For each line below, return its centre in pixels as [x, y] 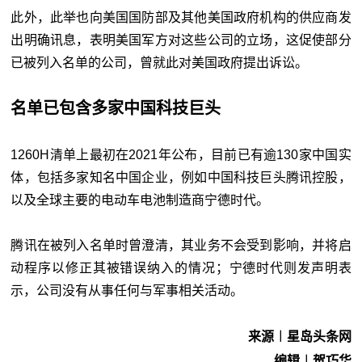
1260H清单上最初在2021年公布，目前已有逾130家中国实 [181, 155]
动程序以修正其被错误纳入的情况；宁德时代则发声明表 [181, 268]
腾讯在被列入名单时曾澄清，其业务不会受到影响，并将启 [181, 246]
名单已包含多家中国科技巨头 [116, 109]
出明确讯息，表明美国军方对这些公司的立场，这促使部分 [181, 40]
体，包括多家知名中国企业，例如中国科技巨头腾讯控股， [181, 178]
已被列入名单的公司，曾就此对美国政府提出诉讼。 [160, 63]
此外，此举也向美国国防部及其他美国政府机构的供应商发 [181, 18]
